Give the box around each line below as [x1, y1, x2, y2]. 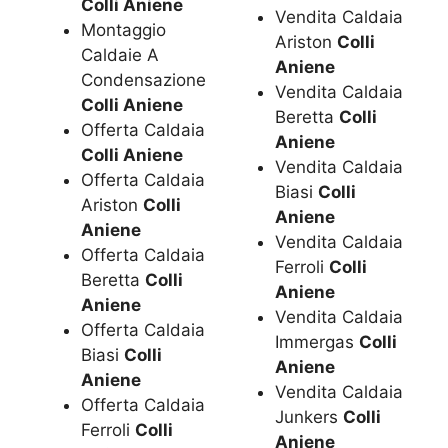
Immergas [275, 332, 360, 353]
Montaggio [81, 19, 166, 40]
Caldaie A [81, 44, 159, 65]
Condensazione [81, 69, 206, 90]
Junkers [275, 407, 344, 428]
